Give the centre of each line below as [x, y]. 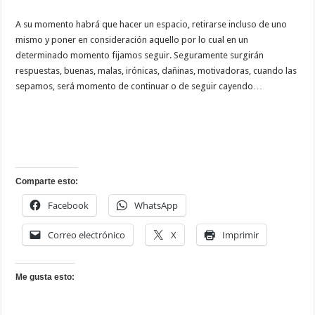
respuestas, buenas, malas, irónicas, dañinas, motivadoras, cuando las [156, 71]
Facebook [69, 206]
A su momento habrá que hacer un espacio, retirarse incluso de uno [152, 25]
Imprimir [241, 235]
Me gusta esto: [45, 277]
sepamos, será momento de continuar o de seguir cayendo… [139, 86]
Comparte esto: [47, 182]
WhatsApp [156, 206]
